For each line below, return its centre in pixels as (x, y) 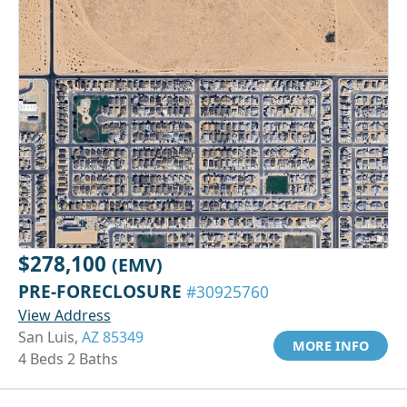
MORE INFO (331, 346)
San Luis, (50, 338)
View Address (65, 316)
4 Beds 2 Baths (68, 359)
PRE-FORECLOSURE (102, 292)
